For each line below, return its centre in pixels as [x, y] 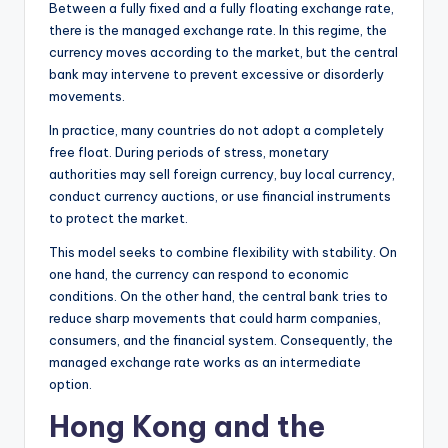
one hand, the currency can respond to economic [199, 273]
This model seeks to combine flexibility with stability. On [223, 251]
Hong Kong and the [187, 426]
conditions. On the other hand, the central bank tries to [218, 295]
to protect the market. [118, 217]
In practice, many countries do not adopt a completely [216, 129]
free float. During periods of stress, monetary [189, 151]
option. [70, 383]
